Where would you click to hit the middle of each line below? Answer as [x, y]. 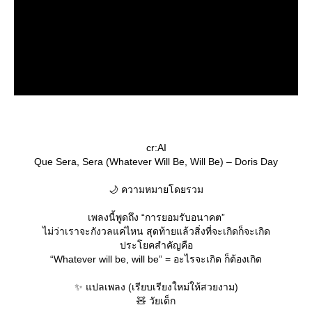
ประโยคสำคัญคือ [156, 245]
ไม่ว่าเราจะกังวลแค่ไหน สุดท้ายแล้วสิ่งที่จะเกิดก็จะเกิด [156, 231]
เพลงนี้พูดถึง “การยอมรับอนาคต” [156, 217]
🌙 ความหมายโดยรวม [156, 189]
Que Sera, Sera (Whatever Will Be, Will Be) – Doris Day [156, 162]
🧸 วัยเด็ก [156, 301]
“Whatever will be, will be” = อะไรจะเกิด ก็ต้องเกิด [156, 259]
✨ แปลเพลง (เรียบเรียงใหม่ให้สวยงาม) [156, 287]
